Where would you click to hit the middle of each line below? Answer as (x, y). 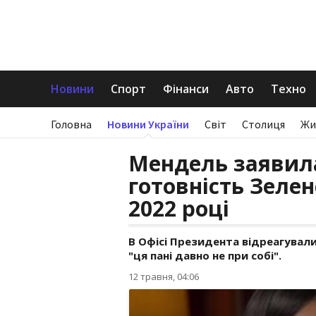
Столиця (263, 124)
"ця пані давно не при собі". (205, 255)
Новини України (148, 124)
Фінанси (186, 89)
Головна (71, 124)
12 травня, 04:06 (164, 276)
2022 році (179, 208)
